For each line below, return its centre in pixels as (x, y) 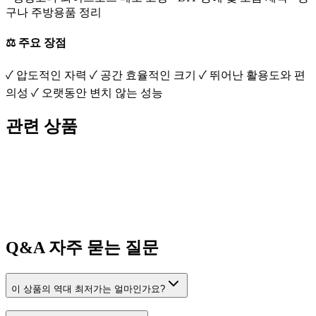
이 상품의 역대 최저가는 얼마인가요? (88, 288)
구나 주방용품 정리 (54, 13)
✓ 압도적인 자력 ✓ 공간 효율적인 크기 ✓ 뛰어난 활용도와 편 (156, 75)
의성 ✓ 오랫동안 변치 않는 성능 (84, 92)
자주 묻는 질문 (102, 247)
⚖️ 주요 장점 (36, 42)
